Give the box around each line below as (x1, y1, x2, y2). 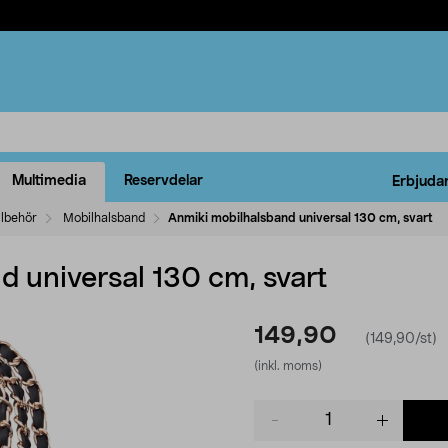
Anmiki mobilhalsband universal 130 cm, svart (168, 211, 433, 224)
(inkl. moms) (254, 359, 322, 372)
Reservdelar (124, 174, 203, 189)
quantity (253, 421, 308, 436)
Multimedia (12, 174, 86, 189)
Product (253, 401, 306, 416)
